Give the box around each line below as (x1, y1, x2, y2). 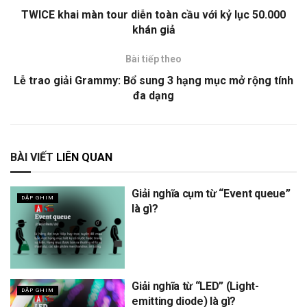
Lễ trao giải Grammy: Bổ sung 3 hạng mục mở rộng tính (14, 74, 293, 88)
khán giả (132, 23, 175, 37)
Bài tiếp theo (125, 53, 182, 65)
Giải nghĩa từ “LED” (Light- (132, 279, 259, 293)
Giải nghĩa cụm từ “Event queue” (132, 187, 291, 201)
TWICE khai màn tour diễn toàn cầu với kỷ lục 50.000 (21, 8, 286, 22)
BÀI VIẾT (10, 151, 53, 164)
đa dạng (133, 89, 174, 103)
